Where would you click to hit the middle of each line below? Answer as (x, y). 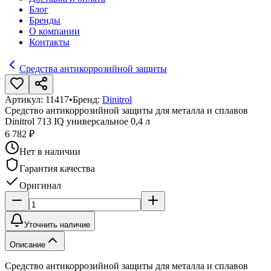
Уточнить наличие (57, 225)
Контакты (49, 42)
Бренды (45, 20)
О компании (54, 31)
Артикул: (25, 100)
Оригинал (40, 185)
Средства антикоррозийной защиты (93, 69)
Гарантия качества (57, 168)
